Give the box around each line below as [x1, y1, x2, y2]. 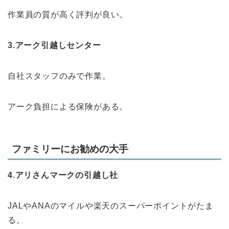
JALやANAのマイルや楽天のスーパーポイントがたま [8, 201, 214, 210]
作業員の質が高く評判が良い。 [8, 10, 128, 19]
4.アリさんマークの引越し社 [8, 170, 119, 179]
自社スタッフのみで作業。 [8, 72, 111, 81]
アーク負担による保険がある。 [8, 102, 128, 111]
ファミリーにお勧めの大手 [12, 143, 128, 154]
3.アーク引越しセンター [8, 41, 101, 50]
